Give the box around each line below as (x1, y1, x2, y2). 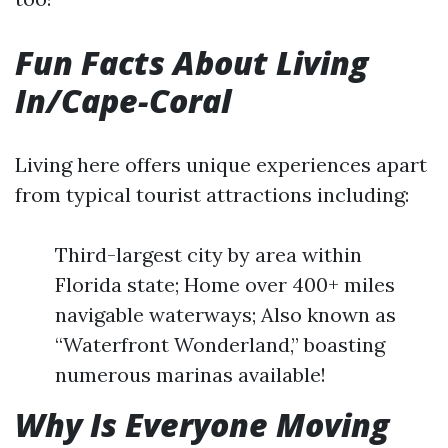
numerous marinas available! (55, 362, 326, 387)
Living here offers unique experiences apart (15, 152, 427, 177)
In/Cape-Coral (15, 79, 231, 122)
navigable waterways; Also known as (55, 302, 396, 327)
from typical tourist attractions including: (15, 182, 409, 207)
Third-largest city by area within (55, 242, 362, 267)
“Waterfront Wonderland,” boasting (55, 332, 385, 357)
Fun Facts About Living (15, 41, 368, 84)
